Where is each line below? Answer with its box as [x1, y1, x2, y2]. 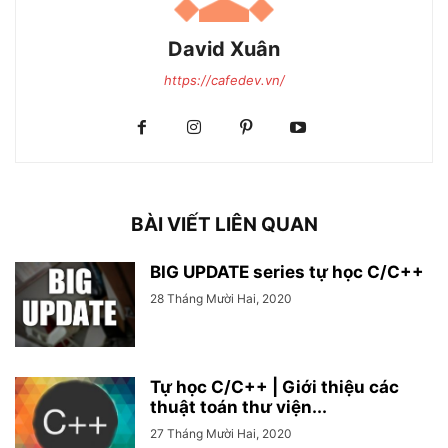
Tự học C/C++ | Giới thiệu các [150, 376, 399, 397]
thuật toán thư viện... [150, 396, 327, 417]
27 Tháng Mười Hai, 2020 [150, 425, 292, 441]
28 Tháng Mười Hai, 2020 [150, 290, 292, 306]
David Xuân [168, 36, 280, 61]
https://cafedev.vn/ [163, 71, 285, 88]
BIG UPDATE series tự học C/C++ [150, 261, 424, 282]
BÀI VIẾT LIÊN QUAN [130, 212, 318, 236]
